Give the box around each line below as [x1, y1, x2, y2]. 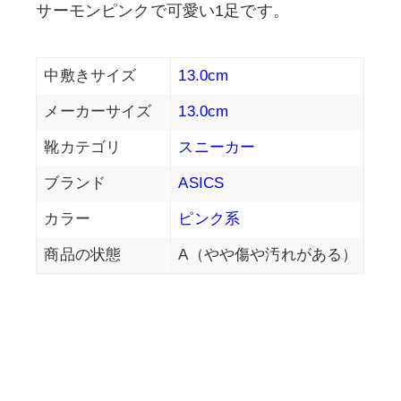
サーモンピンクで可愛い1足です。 [36, 2, 289, 21]
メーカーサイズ [44, 103, 152, 121]
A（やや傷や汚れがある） [178, 246, 358, 264]
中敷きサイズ [44, 67, 137, 85]
